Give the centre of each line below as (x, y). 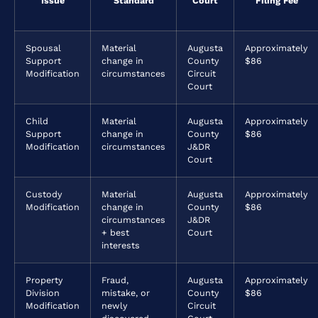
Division (43, 293)
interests (121, 246)
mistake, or (126, 293)
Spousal (43, 48)
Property (44, 280)
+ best (115, 233)
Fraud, (115, 280)
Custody (44, 194)
